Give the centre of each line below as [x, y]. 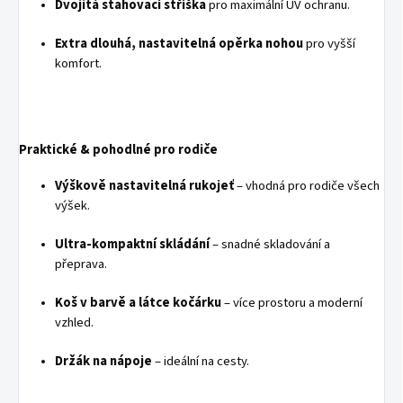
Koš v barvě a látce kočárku [138, 302]
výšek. [72, 205]
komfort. [78, 63]
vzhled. [74, 322]
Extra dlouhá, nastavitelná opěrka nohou [179, 43]
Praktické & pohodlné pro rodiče [118, 149]
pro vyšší [329, 43]
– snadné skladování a [270, 244]
